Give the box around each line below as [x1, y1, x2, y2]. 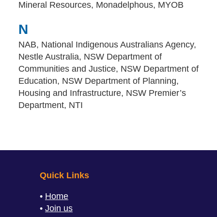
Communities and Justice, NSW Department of [18, 64, 199, 74]
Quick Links [40, 170, 89, 180]
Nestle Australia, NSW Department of [18, 52, 162, 62]
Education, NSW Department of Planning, [18, 76, 179, 86]
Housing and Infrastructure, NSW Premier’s [18, 88, 186, 98]
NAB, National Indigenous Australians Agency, [18, 40, 196, 49]
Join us [45, 203, 73, 213]
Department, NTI [18, 100, 83, 110]
